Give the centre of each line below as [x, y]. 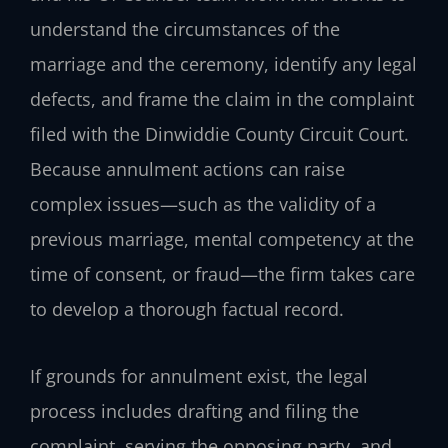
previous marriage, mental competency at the [222, 239]
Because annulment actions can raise [187, 169]
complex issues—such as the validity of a [203, 204]
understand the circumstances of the [185, 29]
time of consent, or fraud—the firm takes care [222, 274]
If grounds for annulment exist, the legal [199, 375]
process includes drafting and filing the [194, 410]
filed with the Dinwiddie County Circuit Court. [219, 134]
